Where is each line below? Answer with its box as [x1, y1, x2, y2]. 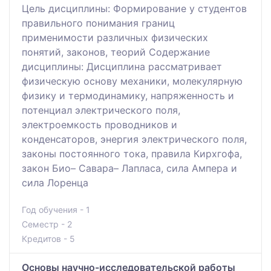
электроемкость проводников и [22, 118, 177, 131]
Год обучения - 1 [22, 204, 90, 215]
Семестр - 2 [22, 218, 72, 229]
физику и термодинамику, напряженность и [22, 89, 234, 102]
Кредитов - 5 [22, 233, 75, 244]
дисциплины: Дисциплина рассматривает [22, 60, 222, 73]
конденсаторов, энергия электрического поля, [22, 132, 247, 145]
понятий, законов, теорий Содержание [22, 45, 210, 58]
